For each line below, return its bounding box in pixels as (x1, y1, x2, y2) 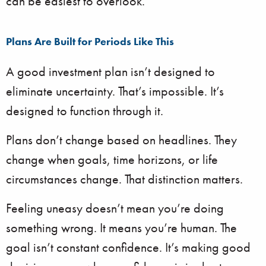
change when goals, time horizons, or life (6, 151, 218, 168)
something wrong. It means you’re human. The (6, 219, 237, 236)
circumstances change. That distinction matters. (6, 170, 243, 188)
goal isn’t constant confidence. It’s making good (6, 239, 251, 256)
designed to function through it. (6, 102, 163, 119)
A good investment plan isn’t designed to (6, 63, 215, 80)
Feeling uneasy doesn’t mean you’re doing (6, 199, 224, 217)
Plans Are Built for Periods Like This (6, 34, 174, 48)
